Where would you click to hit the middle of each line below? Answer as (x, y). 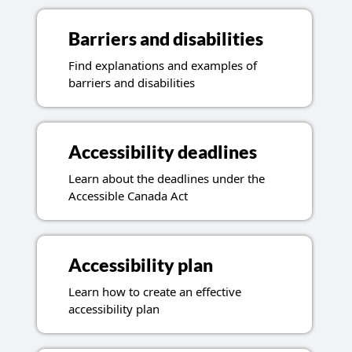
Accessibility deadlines (162, 152)
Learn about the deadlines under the (166, 179)
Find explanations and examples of (162, 66)
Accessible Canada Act (128, 196)
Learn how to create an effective (154, 292)
